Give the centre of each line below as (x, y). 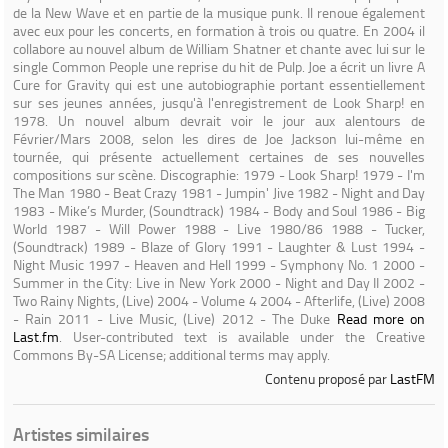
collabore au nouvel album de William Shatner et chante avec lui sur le (219, 48)
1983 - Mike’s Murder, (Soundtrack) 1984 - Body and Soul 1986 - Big (219, 210)
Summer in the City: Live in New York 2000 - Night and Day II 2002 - (219, 282)
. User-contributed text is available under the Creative (242, 336)
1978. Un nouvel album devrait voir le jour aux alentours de (219, 120)
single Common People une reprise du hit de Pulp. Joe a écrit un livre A (219, 66)
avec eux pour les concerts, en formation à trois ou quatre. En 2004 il (219, 30)
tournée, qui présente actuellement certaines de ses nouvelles (219, 156)
